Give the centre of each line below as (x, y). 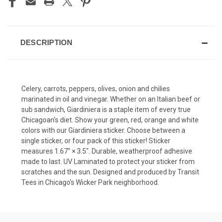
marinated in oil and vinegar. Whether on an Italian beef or (111, 99)
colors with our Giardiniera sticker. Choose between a (103, 131)
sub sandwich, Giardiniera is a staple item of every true (106, 110)
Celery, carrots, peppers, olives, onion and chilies (96, 89)
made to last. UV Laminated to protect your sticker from (108, 162)
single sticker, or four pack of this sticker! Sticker (96, 141)
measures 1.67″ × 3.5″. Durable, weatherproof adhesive (107, 151)
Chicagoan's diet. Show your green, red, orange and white (110, 120)
